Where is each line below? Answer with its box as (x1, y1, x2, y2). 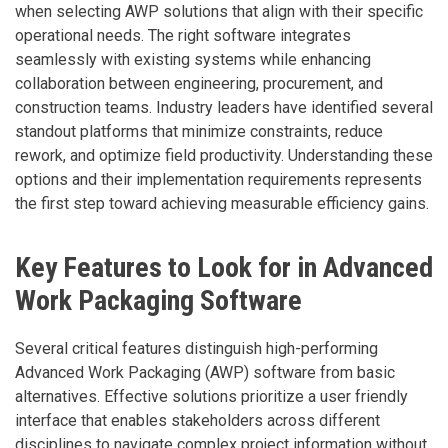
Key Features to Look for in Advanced (15, 250, 433, 284)
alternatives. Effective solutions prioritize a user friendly (15, 386, 408, 406)
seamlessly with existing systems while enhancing (15, 49, 371, 69)
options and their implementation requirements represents (15, 169, 422, 189)
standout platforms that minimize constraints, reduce (15, 121, 383, 141)
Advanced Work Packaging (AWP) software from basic (15, 362, 395, 382)
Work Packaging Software (15, 283, 302, 317)
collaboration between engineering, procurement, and (15, 73, 383, 93)
